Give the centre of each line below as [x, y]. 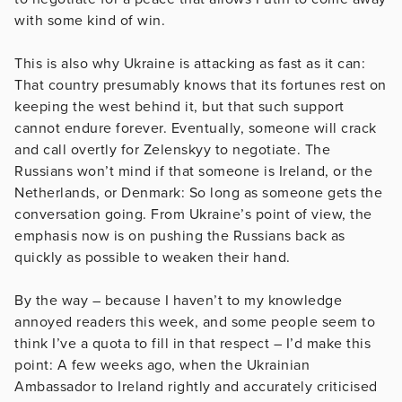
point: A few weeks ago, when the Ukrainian [162, 365]
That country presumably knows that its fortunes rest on [201, 85]
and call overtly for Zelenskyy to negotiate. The [172, 149]
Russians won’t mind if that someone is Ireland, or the [193, 171]
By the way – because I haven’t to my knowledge [178, 300]
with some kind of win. [90, 20]
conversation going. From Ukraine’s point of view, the [193, 214]
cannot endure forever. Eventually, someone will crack [196, 128]
